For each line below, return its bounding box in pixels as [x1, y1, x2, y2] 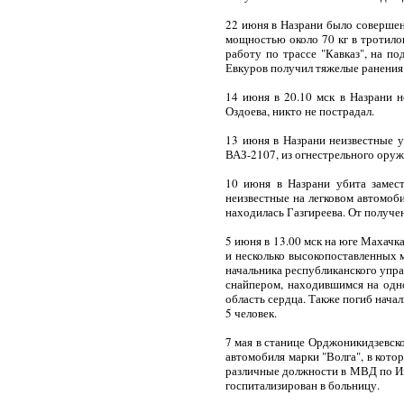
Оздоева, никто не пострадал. [225, 103, 374, 119]
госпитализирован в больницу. [225, 377, 380, 393]
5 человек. [225, 305, 277, 321]
